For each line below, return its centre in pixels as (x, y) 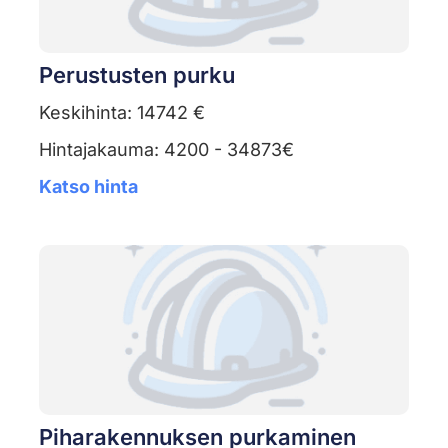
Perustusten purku (136, 75)
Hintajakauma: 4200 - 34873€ (166, 150)
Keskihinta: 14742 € (121, 113)
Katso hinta (88, 187)
